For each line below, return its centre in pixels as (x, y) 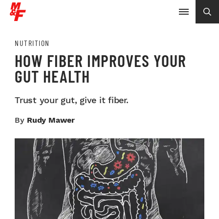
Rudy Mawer (51, 120)
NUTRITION (32, 43)
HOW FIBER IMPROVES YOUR (100, 60)
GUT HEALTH (52, 76)
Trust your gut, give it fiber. (72, 100)
